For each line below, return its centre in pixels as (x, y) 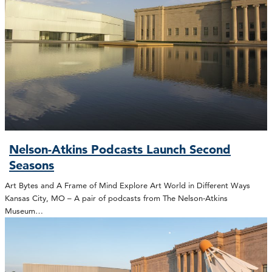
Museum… (24, 211)
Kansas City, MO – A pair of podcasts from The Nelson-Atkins (116, 198)
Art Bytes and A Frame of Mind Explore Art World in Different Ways (127, 185)
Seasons (32, 165)
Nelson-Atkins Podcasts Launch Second (120, 149)
